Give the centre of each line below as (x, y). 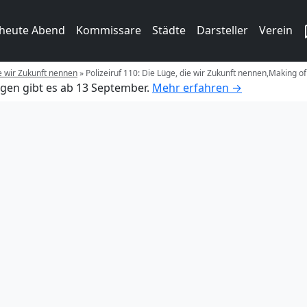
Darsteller (222, 30)
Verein (276, 30)
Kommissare (109, 30)
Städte (169, 30)
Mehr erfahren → (197, 87)
